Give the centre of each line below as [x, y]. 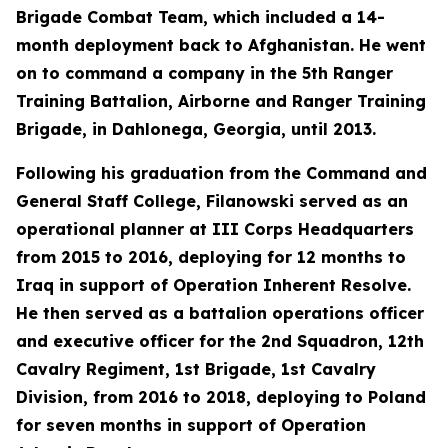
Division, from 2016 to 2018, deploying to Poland [221, 397]
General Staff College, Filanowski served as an [212, 201]
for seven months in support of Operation [191, 425]
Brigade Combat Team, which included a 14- [200, 17]
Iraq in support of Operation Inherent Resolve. [213, 285]
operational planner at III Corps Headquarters [215, 229]
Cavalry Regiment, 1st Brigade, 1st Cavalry [196, 369]
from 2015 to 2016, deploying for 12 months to [211, 257]
